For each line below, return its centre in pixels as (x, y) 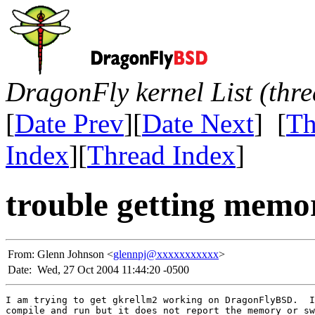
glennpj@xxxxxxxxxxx (166, 254)
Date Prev (69, 123)
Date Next (198, 123)
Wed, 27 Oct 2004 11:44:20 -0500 (113, 269)
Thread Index (161, 155)
